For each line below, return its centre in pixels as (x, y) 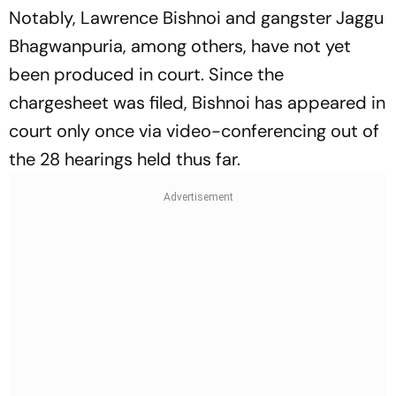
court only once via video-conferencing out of (194, 130)
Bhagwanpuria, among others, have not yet (180, 46)
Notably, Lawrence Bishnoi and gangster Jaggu (196, 17)
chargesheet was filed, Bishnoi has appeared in (197, 102)
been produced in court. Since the (146, 74)
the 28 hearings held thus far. (125, 159)
